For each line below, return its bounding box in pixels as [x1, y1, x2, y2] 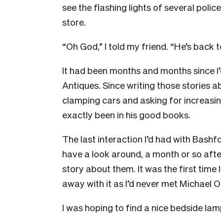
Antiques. [62, 79, 103, 91]
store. [62, 16, 86, 28]
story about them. [62, 162, 138, 174]
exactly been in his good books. [62, 109, 190, 120]
